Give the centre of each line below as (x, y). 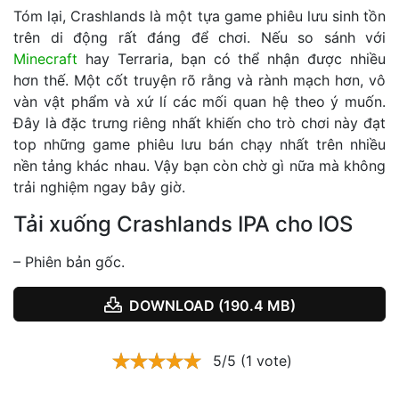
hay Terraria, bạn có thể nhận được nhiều (232, 58)
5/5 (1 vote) (252, 361)
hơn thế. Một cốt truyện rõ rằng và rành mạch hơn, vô (199, 80)
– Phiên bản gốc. (69, 261)
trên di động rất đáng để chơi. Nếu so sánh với (199, 37)
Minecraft (45, 58)
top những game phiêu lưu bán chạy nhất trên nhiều (199, 144)
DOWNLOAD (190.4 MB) (212, 305)
